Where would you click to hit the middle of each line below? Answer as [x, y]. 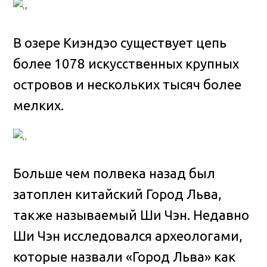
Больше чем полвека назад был [114, 173]
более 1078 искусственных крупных [126, 63]
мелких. [39, 105]
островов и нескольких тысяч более [128, 84]
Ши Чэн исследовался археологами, [128, 236]
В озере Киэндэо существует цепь [120, 42]
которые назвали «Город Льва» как [125, 257]
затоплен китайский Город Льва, [118, 194]
